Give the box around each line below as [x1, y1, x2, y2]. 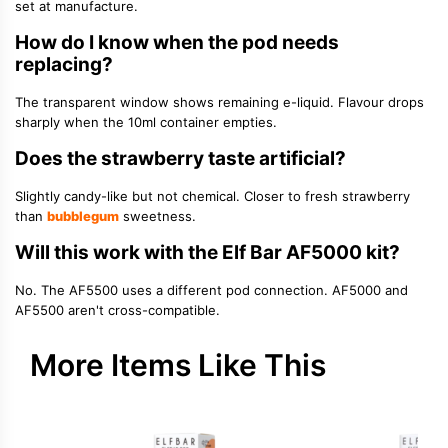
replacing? [15, 53, 113, 77]
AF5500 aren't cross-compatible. [15, 302, 220, 319]
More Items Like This [30, 347, 326, 384]
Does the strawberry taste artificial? [15, 147, 346, 171]
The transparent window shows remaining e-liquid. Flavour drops [15, 94, 424, 111]
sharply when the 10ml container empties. [15, 114, 277, 131]
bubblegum [47, 208, 119, 225]
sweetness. [119, 208, 196, 225]
